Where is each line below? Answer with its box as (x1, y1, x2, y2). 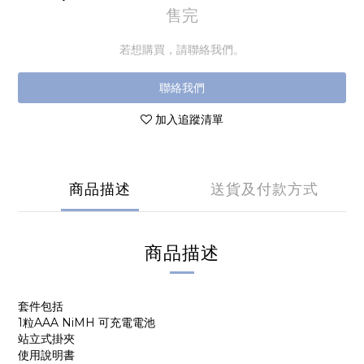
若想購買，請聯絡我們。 (119, 42, 245, 57)
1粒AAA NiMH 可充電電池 (18, 315, 155, 330)
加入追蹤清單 (155, 112, 223, 127)
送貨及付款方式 (210, 180, 318, 198)
